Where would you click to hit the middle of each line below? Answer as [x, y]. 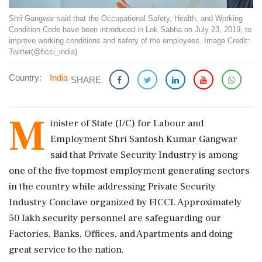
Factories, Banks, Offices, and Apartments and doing [121, 234]
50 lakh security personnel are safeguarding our [115, 218]
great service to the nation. [66, 249]
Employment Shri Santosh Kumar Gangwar [144, 139]
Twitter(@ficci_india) [43, 51]
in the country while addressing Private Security [112, 186]
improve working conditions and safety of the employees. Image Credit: [129, 40]
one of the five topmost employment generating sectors [129, 170]
